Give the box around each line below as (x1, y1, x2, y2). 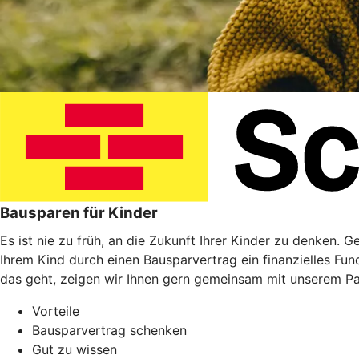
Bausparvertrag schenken (32, 322, 187, 338)
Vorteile (32, 303, 79, 319)
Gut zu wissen (32, 341, 117, 357)
